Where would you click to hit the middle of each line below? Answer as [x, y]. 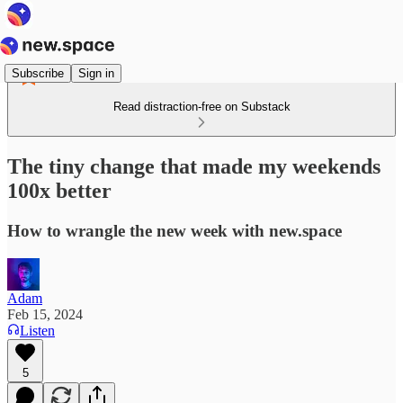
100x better [59, 190]
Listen [37, 330]
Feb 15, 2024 [45, 314]
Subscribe [38, 73]
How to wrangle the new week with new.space [175, 230]
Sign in [96, 73]
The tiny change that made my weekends [194, 166]
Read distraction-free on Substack [201, 107]
